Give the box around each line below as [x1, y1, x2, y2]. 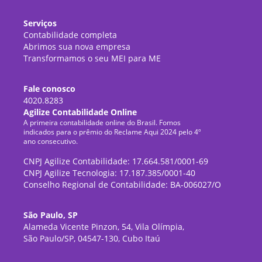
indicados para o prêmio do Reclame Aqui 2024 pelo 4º [23, 127, 202, 137]
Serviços [23, 18, 57, 29]
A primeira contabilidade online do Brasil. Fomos [23, 118, 181, 128]
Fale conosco [23, 83, 76, 95]
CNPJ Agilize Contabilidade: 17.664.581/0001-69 [23, 156, 209, 167]
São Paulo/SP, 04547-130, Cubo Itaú [23, 233, 161, 244]
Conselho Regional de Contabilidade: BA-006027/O [23, 179, 222, 191]
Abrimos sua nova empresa [23, 41, 131, 53]
